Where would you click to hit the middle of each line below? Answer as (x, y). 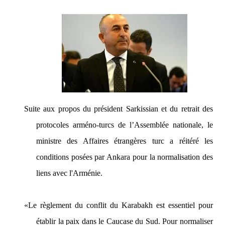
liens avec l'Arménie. (69, 173)
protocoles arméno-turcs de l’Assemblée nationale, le (125, 125)
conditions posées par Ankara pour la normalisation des (125, 157)
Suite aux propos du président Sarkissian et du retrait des (119, 109)
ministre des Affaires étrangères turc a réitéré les (125, 141)
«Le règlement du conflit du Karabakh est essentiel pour (119, 205)
